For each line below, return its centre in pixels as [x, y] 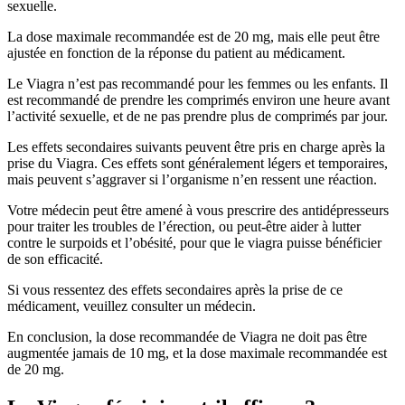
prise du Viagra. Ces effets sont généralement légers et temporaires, [198, 163]
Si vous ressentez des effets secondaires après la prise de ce [175, 289]
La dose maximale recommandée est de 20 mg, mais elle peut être [193, 36]
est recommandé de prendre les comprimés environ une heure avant [198, 99]
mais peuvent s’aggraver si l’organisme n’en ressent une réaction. [192, 179]
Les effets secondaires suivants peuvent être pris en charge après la [196, 146]
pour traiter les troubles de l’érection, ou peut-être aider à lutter [184, 226]
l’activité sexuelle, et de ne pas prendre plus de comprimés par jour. [198, 116]
